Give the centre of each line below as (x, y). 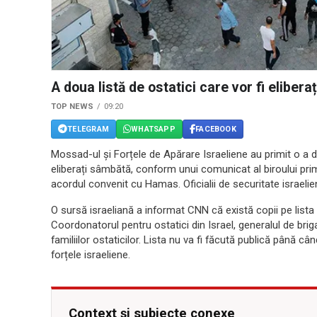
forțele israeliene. (91, 255)
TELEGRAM (88, 129)
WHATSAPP (153, 129)
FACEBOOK (216, 129)
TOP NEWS (72, 107)
